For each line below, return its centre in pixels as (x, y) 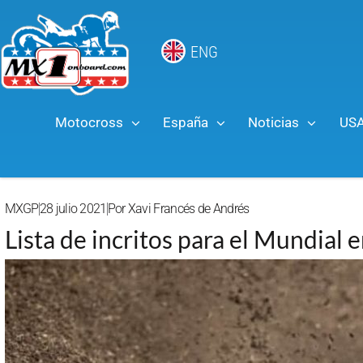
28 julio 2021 (73, 208)
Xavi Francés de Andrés (187, 208)
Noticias (274, 122)
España (186, 122)
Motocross (89, 122)
